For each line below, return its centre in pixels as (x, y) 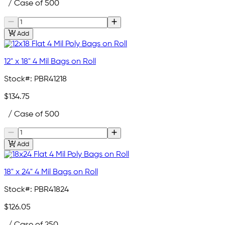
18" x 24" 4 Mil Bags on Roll (51, 172)
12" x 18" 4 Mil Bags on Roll (50, 62)
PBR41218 (50, 79)
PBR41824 (51, 190)
